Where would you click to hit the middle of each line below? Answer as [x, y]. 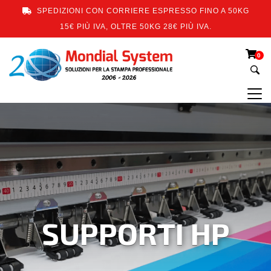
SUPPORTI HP [135, 233]
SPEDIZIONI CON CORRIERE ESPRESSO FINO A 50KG [142, 11]
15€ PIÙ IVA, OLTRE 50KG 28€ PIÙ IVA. [135, 27]
